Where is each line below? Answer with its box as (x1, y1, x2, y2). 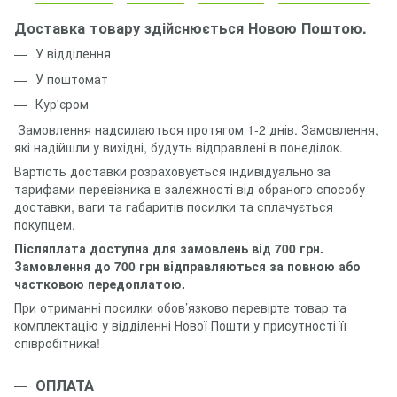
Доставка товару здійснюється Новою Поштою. (14, 18, 367, 39)
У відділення (35, 44, 111, 63)
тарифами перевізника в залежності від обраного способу (14, 179, 365, 198)
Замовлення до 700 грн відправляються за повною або (14, 256, 361, 275)
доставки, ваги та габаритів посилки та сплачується (14, 197, 333, 215)
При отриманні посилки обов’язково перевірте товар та (14, 298, 346, 316)
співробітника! (14, 333, 100, 352)
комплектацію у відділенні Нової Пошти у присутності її (14, 315, 346, 334)
